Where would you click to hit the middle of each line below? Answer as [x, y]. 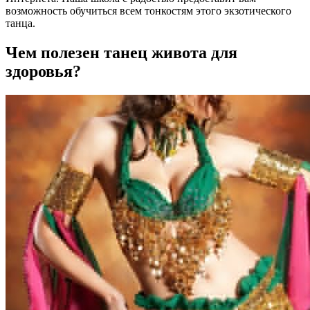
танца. [20, 24]
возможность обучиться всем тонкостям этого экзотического [148, 11]
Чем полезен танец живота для [121, 53]
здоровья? [43, 72]
